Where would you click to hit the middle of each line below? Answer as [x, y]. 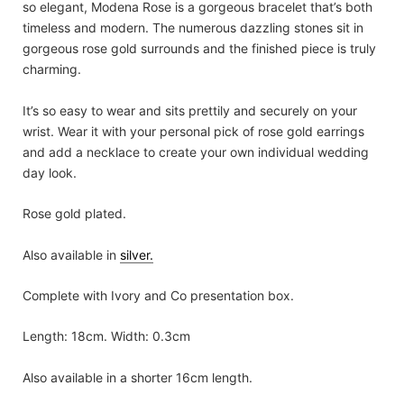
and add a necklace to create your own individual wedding [196, 151]
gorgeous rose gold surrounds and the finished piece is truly [199, 49]
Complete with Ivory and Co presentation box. [158, 295]
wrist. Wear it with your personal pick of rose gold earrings [193, 131]
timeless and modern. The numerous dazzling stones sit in [193, 28]
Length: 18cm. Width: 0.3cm [108, 336]
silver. [137, 254]
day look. [50, 172]
